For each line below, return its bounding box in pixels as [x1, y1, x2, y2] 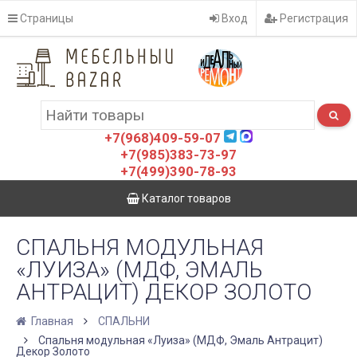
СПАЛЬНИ [98, 315, 150, 328]
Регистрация [277, 12, 348, 25]
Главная [26, 315, 76, 328]
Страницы [18, 12, 73, 25]
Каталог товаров [139, 192, 231, 205]
